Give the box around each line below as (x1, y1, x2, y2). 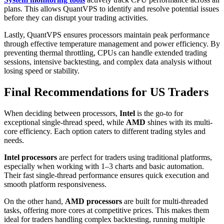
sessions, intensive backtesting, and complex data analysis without (4, 57, 211, 66)
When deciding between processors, (4, 108, 119, 117)
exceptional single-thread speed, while (4, 117, 126, 126)
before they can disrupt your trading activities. (4, 13, 148, 22)
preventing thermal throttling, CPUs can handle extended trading (4, 48, 207, 57)
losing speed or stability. (4, 66, 79, 75)
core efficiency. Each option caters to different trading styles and (4, 126, 205, 135)
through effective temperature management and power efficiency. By (4, 39, 220, 48)
